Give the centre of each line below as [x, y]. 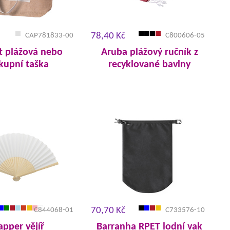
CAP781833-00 [49, 36]
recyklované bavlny [149, 65]
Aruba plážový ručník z [149, 52]
